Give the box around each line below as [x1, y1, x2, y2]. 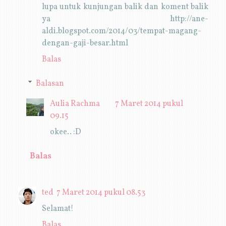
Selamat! [41, 203, 74, 214]
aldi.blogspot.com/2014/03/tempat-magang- [41, 25, 201, 37]
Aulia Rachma [49, 98, 100, 109]
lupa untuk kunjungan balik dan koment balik [41, 1, 209, 13]
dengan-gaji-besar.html [41, 37, 128, 49]
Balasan [36, 78, 65, 89]
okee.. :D [49, 126, 81, 138]
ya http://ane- [41, 13, 209, 25]
